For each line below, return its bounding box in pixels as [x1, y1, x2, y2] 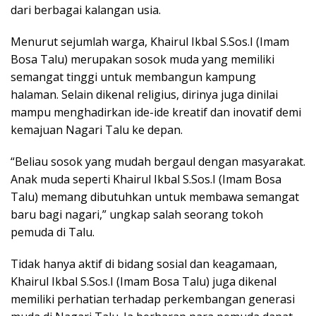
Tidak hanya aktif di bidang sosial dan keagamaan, [11, 256, 277, 272]
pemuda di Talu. [11, 224, 95, 241]
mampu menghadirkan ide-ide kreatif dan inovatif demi [11, 104, 301, 121]
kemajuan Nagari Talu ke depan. [11, 122, 183, 138]
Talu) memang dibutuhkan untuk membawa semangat [11, 189, 299, 205]
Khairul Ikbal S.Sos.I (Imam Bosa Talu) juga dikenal [11, 274, 276, 290]
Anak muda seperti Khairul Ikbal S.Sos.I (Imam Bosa [11, 171, 281, 188]
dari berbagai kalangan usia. [11, 2, 161, 18]
